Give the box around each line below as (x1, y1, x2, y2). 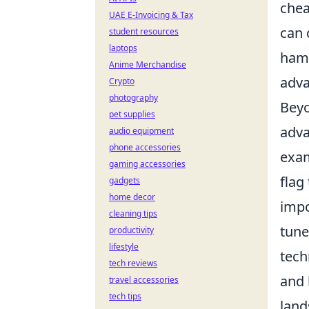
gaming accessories (109, 158, 186, 170)
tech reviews (109, 257, 157, 269)
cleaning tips (109, 208, 157, 219)
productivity (109, 224, 154, 236)
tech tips (109, 290, 141, 302)
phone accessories (109, 141, 181, 153)
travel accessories (109, 274, 179, 286)
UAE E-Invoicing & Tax (109, 9, 193, 21)
